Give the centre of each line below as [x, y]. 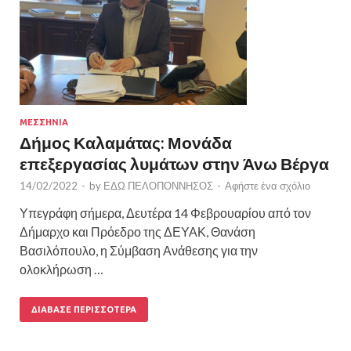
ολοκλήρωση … [62, 269]
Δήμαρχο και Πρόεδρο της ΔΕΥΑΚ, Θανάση [138, 231]
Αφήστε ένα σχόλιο [268, 185]
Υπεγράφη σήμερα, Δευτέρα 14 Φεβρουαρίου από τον [165, 212]
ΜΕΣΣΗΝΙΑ [44, 122]
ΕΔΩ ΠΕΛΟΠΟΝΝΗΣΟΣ [158, 185]
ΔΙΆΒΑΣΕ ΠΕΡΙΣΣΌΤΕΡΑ [84, 309]
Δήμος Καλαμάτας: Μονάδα [126, 142]
